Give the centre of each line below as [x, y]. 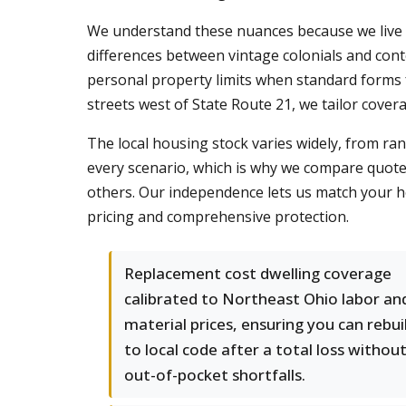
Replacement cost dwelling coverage [258, 273]
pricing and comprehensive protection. [218, 217]
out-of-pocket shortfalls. [215, 375]
